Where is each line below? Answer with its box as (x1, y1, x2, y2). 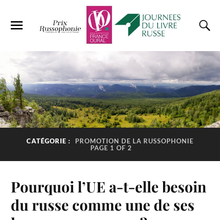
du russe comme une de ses (11, 195, 195, 215)
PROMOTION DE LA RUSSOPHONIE (75, 137, 193, 145)
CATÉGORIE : (27, 137, 73, 145)
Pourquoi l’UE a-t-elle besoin (11, 177, 207, 196)
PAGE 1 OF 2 (90, 143, 132, 152)
